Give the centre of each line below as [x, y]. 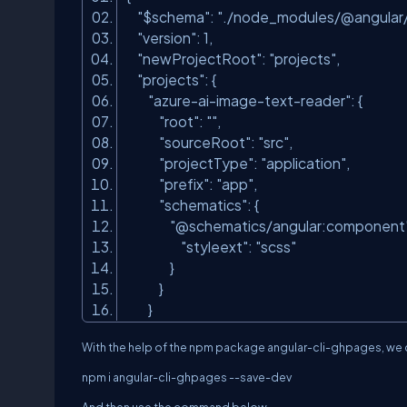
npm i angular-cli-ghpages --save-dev [187, 377]
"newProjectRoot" [199, 59]
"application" [303, 163]
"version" [167, 38]
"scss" [276, 247]
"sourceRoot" [205, 142]
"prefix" [184, 184]
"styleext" [214, 247]
